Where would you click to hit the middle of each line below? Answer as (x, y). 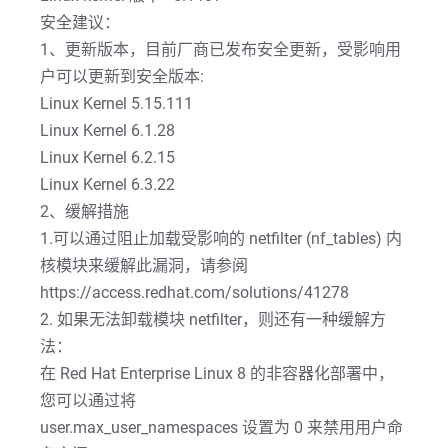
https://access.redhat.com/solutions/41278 (194, 292)
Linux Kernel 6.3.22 (107, 184)
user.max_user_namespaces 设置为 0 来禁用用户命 (221, 427)
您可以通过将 (88, 400)
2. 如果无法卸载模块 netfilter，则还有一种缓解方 (213, 319)
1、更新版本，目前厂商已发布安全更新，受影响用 (220, 49)
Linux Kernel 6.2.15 (107, 157)
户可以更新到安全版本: (122, 76)
